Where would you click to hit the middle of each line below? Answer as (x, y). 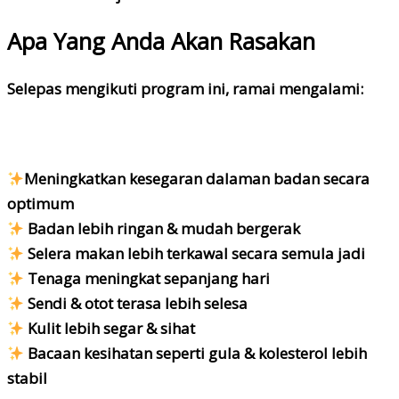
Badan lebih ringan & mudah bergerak (163, 229)
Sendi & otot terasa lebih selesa (136, 304)
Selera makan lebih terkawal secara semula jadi (195, 254)
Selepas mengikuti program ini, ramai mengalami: (185, 88)
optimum (41, 204)
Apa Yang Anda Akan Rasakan (161, 41)
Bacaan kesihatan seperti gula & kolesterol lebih (196, 354)
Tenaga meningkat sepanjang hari (147, 279)
